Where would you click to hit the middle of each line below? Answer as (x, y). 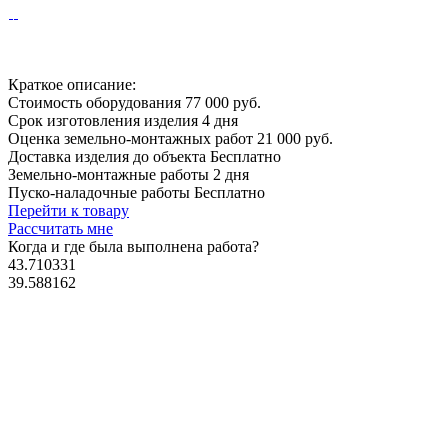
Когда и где (46, 246)
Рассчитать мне (60, 228)
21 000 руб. (295, 138)
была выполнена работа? (172, 246)
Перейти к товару (68, 210)
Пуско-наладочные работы (101, 192)
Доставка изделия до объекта (109, 156)
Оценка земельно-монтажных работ (132, 138)
